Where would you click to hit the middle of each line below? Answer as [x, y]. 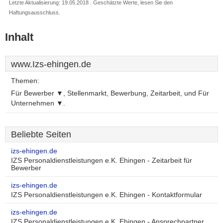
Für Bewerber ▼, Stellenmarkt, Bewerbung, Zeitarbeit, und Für [110, 93]
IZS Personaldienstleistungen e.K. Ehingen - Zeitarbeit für [102, 161]
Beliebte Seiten [41, 134]
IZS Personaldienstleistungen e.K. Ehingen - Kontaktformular [107, 195]
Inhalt [19, 37]
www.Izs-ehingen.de [51, 64]
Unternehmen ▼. [38, 103]
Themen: [25, 81]
